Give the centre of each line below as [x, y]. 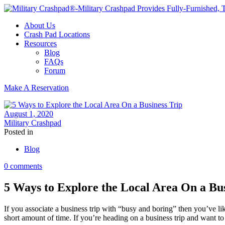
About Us [40, 25]
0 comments [23, 166]
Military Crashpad [33, 123]
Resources [40, 43]
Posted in [19, 132]
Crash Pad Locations [57, 34]
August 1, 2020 [29, 114]
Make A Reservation [36, 88]
